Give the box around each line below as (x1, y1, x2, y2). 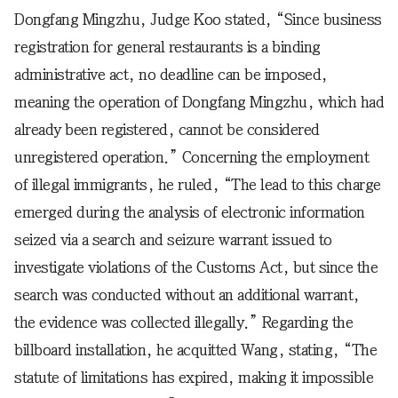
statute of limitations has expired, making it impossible (14, 369, 373, 386)
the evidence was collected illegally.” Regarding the (14, 314, 353, 330)
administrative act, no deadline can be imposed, (14, 66, 328, 83)
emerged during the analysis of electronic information (14, 203, 365, 220)
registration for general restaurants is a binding (14, 38, 321, 55)
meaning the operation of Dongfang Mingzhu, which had (14, 93, 384, 110)
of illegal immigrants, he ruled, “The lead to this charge (14, 176, 381, 193)
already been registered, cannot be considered (14, 121, 320, 138)
